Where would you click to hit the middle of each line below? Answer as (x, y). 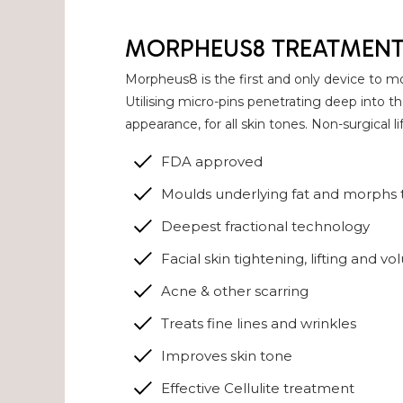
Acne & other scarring (235, 291)
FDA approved (212, 161)
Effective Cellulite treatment (258, 388)
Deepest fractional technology (266, 226)
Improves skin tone (227, 355)
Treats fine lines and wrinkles (259, 323)
